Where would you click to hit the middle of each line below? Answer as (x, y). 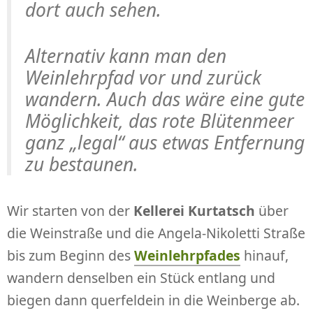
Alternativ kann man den (126, 56)
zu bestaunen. (82, 165)
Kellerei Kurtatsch (194, 211)
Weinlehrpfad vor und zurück (143, 78)
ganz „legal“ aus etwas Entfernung (165, 143)
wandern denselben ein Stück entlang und (141, 278)
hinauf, (264, 256)
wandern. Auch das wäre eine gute (165, 100)
